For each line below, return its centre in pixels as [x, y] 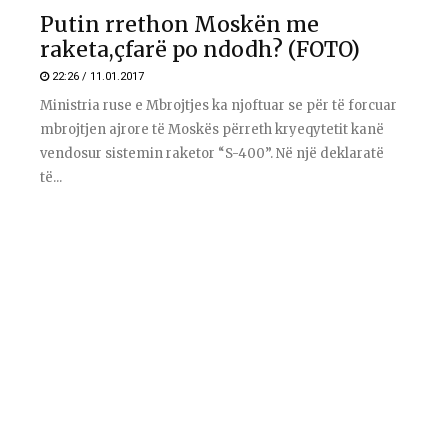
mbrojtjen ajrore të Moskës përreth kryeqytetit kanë [212, 129]
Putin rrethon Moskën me [179, 24]
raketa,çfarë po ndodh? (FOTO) [200, 49]
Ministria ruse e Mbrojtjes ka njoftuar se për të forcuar [218, 105]
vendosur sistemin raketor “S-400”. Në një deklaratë [212, 153]
